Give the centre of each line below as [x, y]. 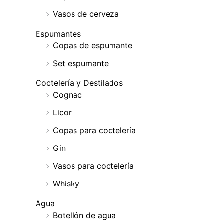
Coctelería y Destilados [79, 83]
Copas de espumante [92, 46]
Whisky [66, 184]
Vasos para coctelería [93, 166]
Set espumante [81, 63]
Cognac [67, 95]
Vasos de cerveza [86, 14]
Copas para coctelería [94, 130]
